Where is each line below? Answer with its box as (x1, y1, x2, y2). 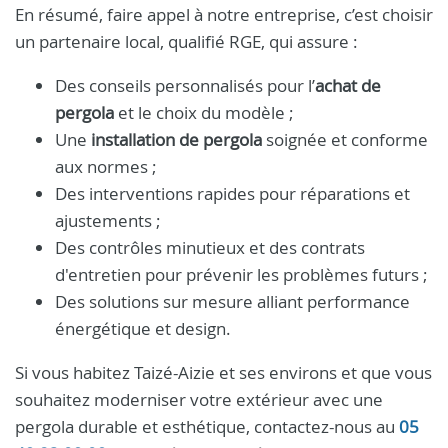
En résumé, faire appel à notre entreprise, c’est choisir (15, 3, 433, 26)
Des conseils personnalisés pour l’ (55, 74, 315, 97)
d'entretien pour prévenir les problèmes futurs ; (55, 263, 428, 286)
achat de (315, 74, 381, 97)
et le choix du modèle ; (114, 101, 294, 124)
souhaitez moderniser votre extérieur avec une (15, 388, 383, 411)
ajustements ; (55, 209, 161, 232)
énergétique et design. (55, 317, 231, 340)
